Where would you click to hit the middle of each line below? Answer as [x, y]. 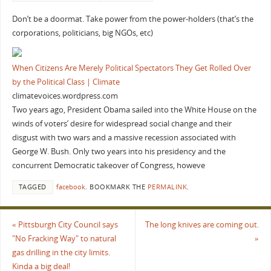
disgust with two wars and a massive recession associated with [124, 138]
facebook [70, 187]
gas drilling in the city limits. [61, 252]
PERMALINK [167, 187]
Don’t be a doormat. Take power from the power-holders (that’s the [132, 19]
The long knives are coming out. [202, 224]
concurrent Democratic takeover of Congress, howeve [108, 166]
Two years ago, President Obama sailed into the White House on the [134, 110]
